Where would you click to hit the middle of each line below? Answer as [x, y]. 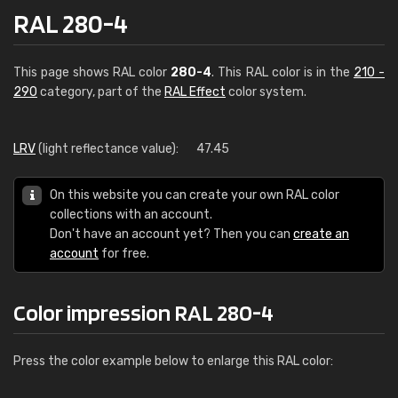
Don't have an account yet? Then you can [171, 234]
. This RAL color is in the [283, 72]
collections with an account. [131, 215]
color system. [266, 92]
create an [321, 234]
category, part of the [101, 92]
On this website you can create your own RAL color [195, 195]
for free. [124, 254]
